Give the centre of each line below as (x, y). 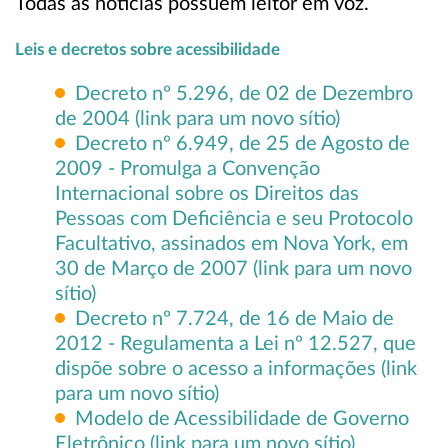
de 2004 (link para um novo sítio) (197, 119)
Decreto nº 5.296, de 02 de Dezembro (244, 94)
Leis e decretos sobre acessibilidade (147, 49)
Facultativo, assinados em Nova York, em (231, 244)
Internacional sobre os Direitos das (207, 194)
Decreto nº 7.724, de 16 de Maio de (234, 319)
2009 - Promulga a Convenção (187, 169)
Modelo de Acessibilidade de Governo (242, 419)
